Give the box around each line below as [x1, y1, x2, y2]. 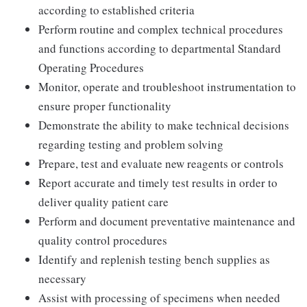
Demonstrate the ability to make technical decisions [38, 117, 289, 133]
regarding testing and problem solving [38, 136, 223, 152]
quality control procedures [38, 232, 167, 248]
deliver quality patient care [38, 194, 169, 210]
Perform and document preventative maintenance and [38, 213, 295, 229]
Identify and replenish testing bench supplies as [38, 251, 270, 267]
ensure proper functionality [38, 98, 171, 114]
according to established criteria [38, 2, 195, 18]
